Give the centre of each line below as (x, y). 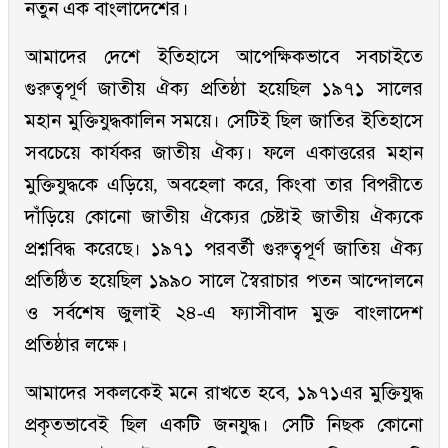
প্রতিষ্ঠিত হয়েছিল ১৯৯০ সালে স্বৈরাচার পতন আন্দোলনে (224, 281)
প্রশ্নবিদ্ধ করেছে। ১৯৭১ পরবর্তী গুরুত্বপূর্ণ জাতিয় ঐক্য (224, 249)
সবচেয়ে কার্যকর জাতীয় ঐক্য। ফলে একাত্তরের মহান (224, 153)
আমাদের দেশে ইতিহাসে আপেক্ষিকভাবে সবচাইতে (224, 57)
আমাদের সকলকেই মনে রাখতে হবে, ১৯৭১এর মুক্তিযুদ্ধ (224, 393)
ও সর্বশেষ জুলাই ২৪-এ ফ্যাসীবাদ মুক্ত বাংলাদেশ (224, 313)
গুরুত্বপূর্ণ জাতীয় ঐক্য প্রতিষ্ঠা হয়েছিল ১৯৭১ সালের (224, 89)
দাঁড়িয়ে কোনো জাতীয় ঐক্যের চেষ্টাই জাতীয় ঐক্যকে (224, 217)
